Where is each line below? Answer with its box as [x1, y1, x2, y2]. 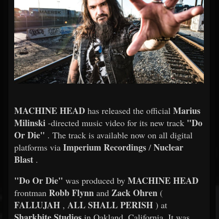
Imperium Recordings [63, 141, 146, 153]
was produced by [63, 175, 128, 186]
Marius [173, 104, 200, 117]
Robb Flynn [49, 186, 94, 199]
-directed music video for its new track [45, 117, 187, 129]
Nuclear [151, 141, 183, 153]
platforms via [14, 141, 63, 153]
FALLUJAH [14, 198, 60, 211]
